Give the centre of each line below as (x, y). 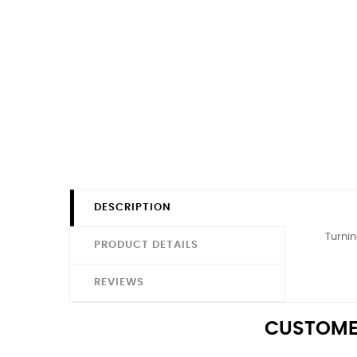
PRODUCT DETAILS (146, 245)
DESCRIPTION (133, 208)
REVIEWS (119, 283)
